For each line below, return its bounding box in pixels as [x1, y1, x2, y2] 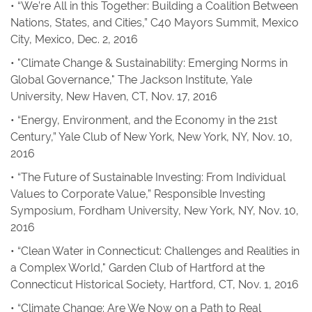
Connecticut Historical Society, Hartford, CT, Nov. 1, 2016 [10, 278, 299, 291]
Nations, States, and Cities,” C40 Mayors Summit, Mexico [10, 16, 299, 29]
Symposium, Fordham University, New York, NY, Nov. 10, [10, 204, 299, 217]
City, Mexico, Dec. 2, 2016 [10, 33, 138, 46]
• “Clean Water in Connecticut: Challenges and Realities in [10, 244, 299, 258]
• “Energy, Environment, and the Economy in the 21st [10, 114, 277, 127]
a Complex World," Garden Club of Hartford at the [10, 261, 265, 274]
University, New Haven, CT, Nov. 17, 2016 [10, 90, 217, 103]
